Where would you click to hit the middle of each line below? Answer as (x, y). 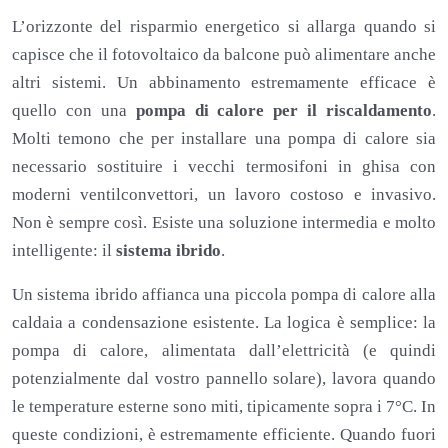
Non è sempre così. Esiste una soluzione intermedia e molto (224, 223)
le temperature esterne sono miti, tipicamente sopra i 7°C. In (224, 407)
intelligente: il (64, 251)
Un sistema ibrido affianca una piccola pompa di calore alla (224, 295)
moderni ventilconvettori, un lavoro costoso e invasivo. (224, 195)
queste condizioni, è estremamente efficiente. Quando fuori (224, 435)
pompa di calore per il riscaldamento (283, 111)
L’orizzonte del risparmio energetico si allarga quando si (224, 27)
